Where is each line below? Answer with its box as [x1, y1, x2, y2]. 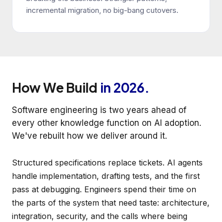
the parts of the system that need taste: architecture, [12, 198, 210, 208]
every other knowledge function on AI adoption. [12, 118, 201, 128]
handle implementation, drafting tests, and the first [12, 171, 200, 181]
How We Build [12, 79, 100, 96]
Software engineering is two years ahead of [12, 105, 186, 115]
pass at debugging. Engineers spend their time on [12, 184, 196, 195]
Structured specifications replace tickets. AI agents [12, 158, 203, 168]
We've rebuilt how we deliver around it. [12, 131, 167, 141]
